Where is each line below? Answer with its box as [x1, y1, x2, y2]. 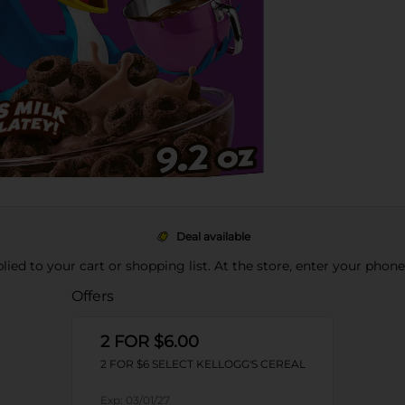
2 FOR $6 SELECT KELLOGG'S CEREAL [99, 357, 306, 371]
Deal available [176, 230, 250, 243]
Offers [71, 287, 114, 305]
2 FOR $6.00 [99, 332, 199, 352]
